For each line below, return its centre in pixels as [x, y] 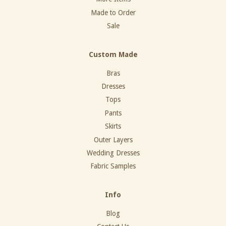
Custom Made [113, 54]
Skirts [113, 126]
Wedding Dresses [113, 153]
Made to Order [113, 12]
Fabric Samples [113, 166]
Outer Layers [113, 139]
